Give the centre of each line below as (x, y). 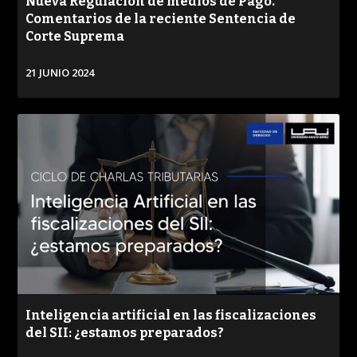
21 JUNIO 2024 (60, 72)
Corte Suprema (75, 36)
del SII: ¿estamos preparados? (125, 332)
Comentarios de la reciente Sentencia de (161, 18)
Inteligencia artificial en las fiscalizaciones (171, 315)
